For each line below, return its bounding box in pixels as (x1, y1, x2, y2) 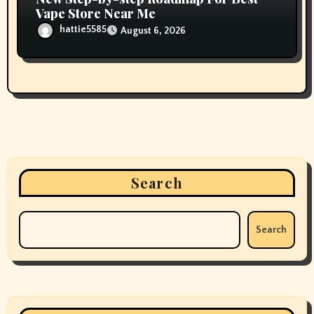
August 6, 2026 (121, 25, 186, 36)
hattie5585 (60, 24, 107, 36)
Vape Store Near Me (36, 5, 156, 22)
